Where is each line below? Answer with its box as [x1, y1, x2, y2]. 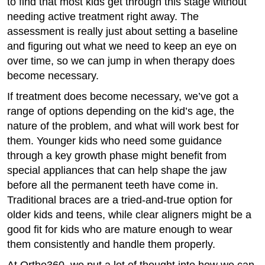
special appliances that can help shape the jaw [7, 164, 227, 176]
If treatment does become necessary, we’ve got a [7, 91, 238, 102]
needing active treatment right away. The [7, 11, 199, 22]
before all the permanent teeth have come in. [7, 179, 218, 191]
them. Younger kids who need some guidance [7, 135, 222, 147]
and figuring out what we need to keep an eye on [7, 40, 237, 52]
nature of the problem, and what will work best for [7, 120, 239, 132]
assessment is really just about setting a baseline [7, 25, 238, 37]
